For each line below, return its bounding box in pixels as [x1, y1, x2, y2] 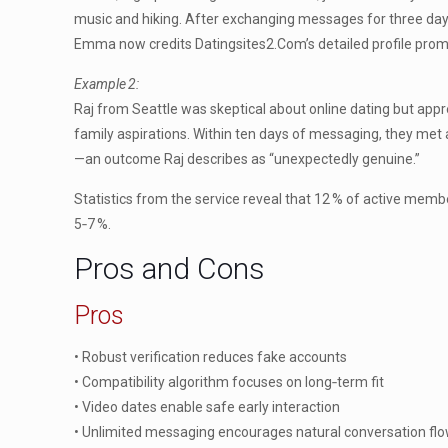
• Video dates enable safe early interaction [74, 399, 341, 415]
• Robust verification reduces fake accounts [74, 349, 348, 365]
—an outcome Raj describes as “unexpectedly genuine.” [74, 151, 421, 167]
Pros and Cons [74, 251, 266, 286]
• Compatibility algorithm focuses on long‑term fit [74, 374, 385, 390]
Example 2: [74, 76, 140, 92]
